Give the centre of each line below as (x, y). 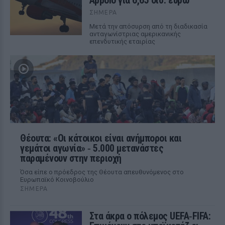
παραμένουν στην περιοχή (71, 158)
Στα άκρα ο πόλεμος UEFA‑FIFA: (150, 216)
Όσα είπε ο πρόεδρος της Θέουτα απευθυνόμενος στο (102, 172)
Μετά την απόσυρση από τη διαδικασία (148, 26)
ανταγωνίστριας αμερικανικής (135, 34)
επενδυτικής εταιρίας (122, 41)
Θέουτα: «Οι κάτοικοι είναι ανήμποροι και (101, 138)
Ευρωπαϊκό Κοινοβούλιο (57, 180)
